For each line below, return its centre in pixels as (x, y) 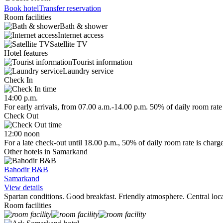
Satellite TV (69, 44)
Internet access (81, 35)
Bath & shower (84, 26)
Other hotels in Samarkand (46, 152)
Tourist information (102, 62)
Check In (18, 80)
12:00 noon (22, 134)
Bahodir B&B (26, 170)
